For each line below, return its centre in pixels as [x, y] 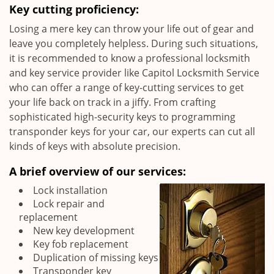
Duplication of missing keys [96, 257]
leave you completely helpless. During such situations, [134, 43]
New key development [84, 231]
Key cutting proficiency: [74, 9]
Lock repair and [69, 204]
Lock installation [70, 190]
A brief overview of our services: [98, 171]
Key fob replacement [81, 244]
